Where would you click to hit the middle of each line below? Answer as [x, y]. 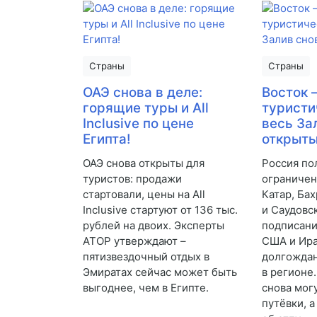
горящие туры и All [146, 108]
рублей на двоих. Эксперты [154, 226]
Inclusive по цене [138, 124]
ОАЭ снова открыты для [144, 163]
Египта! [107, 139]
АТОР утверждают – [134, 241]
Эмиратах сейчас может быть [160, 272]
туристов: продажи [132, 179]
